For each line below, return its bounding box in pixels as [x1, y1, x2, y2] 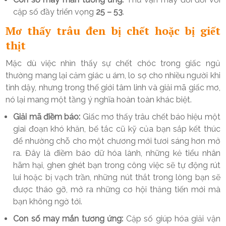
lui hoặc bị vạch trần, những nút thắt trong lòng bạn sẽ [13, 173, 220, 183]
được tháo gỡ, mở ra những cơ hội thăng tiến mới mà [13, 185, 220, 195]
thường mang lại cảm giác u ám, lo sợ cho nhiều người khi [6, 71, 220, 81]
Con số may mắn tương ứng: [13, 214, 124, 224]
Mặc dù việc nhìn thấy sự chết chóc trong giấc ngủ [6, 59, 220, 69]
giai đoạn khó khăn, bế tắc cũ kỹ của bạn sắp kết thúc [13, 124, 220, 134]
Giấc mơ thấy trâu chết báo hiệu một [80, 112, 220, 122]
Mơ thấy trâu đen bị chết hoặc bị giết [6, 23, 220, 38]
